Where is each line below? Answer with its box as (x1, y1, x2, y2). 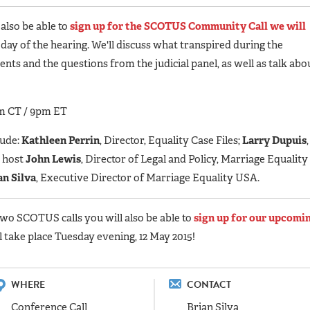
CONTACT (186, 277, 231, 292)
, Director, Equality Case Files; (100, 133, 242, 147)
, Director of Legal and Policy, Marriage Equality (81, 152, 308, 166)
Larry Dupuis (242, 133, 307, 147)
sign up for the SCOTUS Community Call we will (70, 19, 306, 33)
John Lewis (26, 152, 81, 166)
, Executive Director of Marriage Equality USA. (36, 170, 259, 185)
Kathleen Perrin (21, 133, 100, 147)
